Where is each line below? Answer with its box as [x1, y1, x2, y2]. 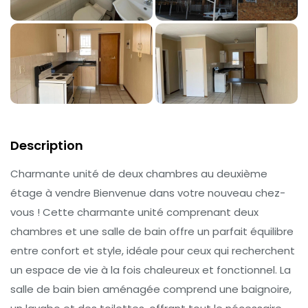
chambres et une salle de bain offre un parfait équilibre [10, 223, 294, 239]
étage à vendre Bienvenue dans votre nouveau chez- [10, 185, 285, 200]
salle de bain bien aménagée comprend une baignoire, [10, 281, 291, 296]
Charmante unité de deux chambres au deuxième [10, 166, 267, 181]
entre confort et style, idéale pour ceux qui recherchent [10, 243, 295, 258]
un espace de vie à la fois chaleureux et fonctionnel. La [10, 262, 291, 277]
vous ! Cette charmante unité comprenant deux [10, 204, 258, 219]
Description [10, 136, 83, 154]
